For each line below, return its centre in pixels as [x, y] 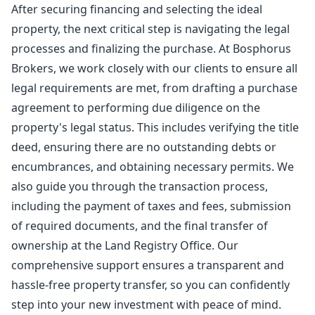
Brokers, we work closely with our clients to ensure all [154, 68]
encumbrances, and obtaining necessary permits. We [153, 167]
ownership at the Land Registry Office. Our [125, 245]
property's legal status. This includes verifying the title [155, 127]
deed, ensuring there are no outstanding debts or [144, 147]
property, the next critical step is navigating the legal [150, 29]
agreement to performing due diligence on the [136, 108]
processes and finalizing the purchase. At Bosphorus [151, 49]
